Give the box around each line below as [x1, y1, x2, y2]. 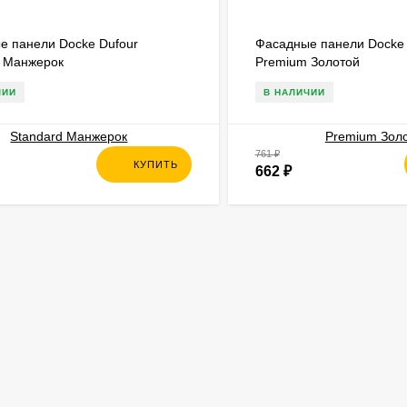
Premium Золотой [254, 55, 360, 70]
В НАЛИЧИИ [263, 87, 325, 98]
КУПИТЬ [133, 159, 178, 171]
